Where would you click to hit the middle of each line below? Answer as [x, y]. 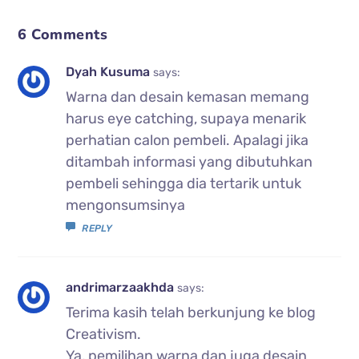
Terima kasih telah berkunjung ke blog [191, 312]
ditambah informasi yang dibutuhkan [190, 161]
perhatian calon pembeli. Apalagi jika [188, 140]
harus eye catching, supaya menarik [186, 118]
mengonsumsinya [126, 205]
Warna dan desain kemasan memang [188, 97]
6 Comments [63, 34]
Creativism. [104, 334]
